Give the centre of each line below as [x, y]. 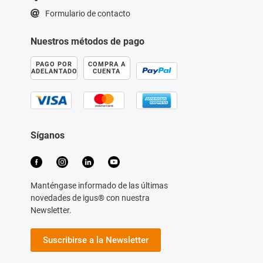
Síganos [47, 135]
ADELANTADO [54, 71]
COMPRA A [107, 64]
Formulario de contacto [87, 13]
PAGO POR [54, 64]
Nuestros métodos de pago [87, 41]
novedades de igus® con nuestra [90, 198]
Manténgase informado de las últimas [99, 185]
